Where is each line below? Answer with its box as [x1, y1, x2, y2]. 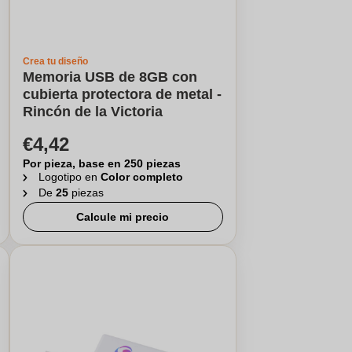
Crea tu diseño [22, 56, 88, 67]
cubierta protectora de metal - [22, 86, 222, 102]
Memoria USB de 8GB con [22, 69, 197, 85]
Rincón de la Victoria [22, 104, 163, 119]
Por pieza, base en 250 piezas [22, 157, 181, 170]
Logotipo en [38, 170, 101, 183]
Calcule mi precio [76, 211, 170, 223]
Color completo [100, 170, 183, 183]
